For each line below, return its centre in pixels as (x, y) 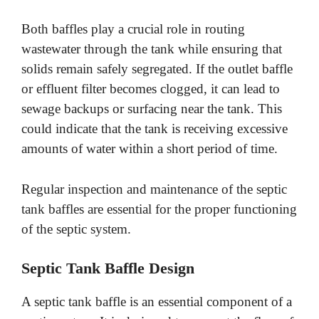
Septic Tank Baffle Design (108, 268)
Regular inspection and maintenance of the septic (154, 189)
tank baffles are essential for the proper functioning (159, 209)
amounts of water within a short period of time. (150, 149)
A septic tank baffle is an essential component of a (157, 302)
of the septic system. (76, 229)
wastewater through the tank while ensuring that (152, 49)
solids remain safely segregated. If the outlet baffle (157, 69)
